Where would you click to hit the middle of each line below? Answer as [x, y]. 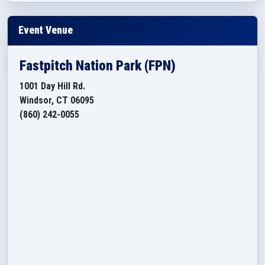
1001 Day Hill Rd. [52, 86]
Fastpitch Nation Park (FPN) [98, 66]
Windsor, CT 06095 [57, 100]
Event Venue [46, 30]
